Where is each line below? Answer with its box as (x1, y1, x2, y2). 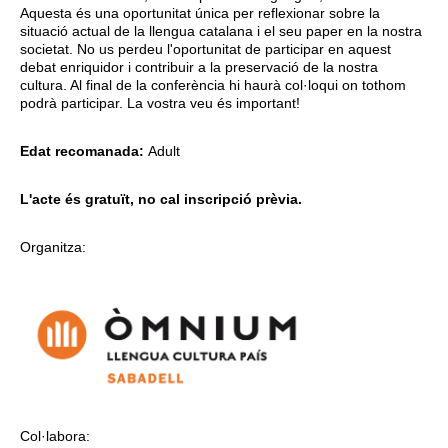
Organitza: (20, 239, 86, 256)
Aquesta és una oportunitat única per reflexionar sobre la (20, 5, 380, 22)
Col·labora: (20, 428, 90, 445)
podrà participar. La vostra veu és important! (20, 95, 300, 112)
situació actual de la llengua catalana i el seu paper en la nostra (20, 23, 422, 40)
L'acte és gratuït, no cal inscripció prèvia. (20, 191, 302, 208)
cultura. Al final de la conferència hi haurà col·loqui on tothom (20, 77, 406, 94)
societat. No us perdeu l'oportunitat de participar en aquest (20, 41, 391, 58)
